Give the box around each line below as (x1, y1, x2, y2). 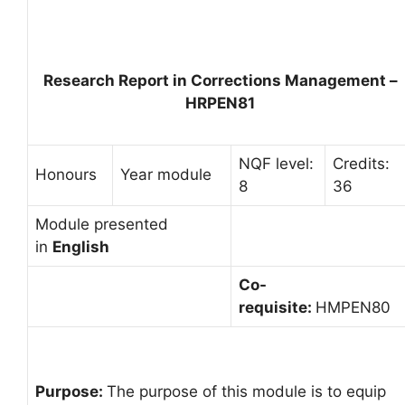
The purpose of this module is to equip (107, 381, 386, 400)
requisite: (239, 298, 316, 316)
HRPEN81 (185, 93, 255, 112)
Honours (35, 165, 97, 184)
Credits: (333, 155, 390, 173)
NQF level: (239, 155, 314, 173)
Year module (120, 165, 212, 184)
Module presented (35, 215, 168, 233)
